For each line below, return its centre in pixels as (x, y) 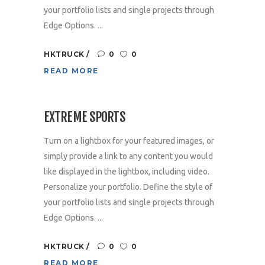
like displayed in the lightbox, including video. (127, 172)
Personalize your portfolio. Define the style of (128, 187)
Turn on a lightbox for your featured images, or (129, 141)
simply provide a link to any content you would (128, 156)
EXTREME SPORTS (85, 117)
